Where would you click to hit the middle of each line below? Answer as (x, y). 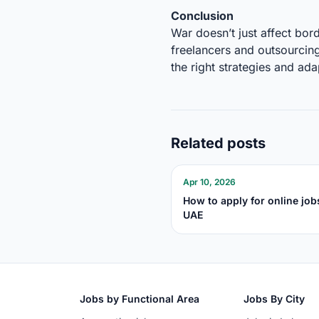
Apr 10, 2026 (209, 182)
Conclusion (202, 16)
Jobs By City (274, 299)
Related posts (218, 143)
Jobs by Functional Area (140, 299)
